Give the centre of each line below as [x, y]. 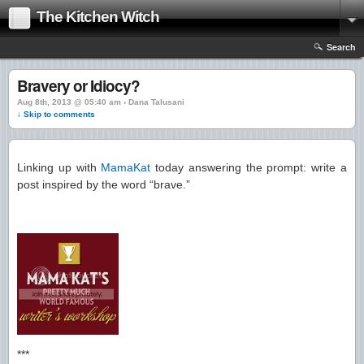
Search [341, 47]
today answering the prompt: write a [249, 167]
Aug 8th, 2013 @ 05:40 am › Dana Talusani [101, 102]
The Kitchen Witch [98, 17]
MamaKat [126, 167]
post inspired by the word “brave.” [104, 184]
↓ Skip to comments [56, 114]
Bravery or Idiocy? [78, 86]
